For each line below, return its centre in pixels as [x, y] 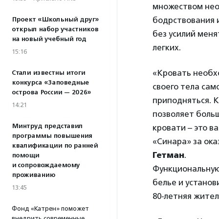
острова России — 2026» [51, 92]
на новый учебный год [49, 39]
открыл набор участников [55, 29]
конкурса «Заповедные [50, 83]
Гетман [168, 155]
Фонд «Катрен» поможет [50, 208]
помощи [25, 155]
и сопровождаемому [46, 165]
